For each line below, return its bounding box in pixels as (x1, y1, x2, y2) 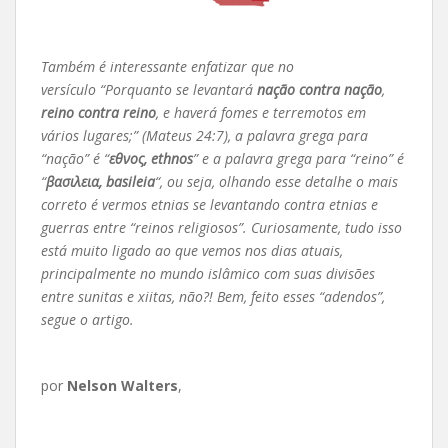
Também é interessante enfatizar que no (41, 56, 294, 76)
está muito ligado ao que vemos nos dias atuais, (41, 240, 343, 260)
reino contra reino (41, 102, 156, 122)
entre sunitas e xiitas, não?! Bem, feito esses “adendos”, (41, 286, 385, 306)
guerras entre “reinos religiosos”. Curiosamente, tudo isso (41, 217, 402, 237)
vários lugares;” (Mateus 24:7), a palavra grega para (41, 125, 368, 145)
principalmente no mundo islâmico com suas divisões (41, 263, 375, 283)
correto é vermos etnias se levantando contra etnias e (41, 194, 378, 214)
